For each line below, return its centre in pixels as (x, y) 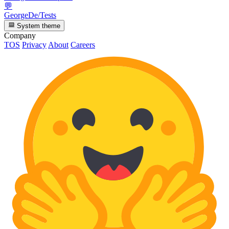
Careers (83, 44)
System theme (38, 26)
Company (20, 35)
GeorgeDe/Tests (30, 15)
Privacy (34, 44)
